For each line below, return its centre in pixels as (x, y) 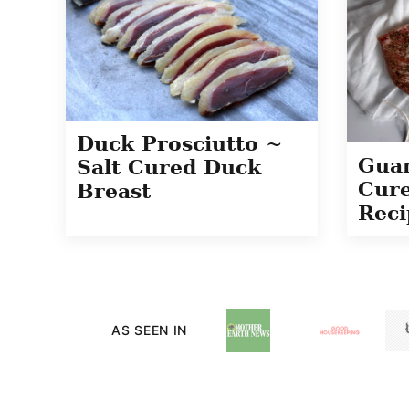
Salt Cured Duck (169, 168)
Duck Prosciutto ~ (179, 144)
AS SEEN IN (149, 330)
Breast (114, 191)
